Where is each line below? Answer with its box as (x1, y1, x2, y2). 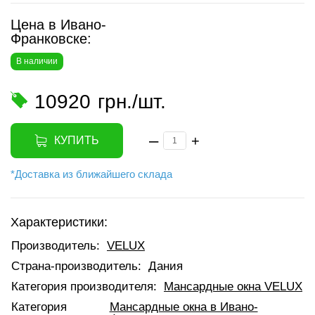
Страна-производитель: (11, 259, 141, 273)
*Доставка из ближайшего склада (11, 168, 172, 180)
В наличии (16, 56, 58, 66)
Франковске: (11, 31, 91, 46)
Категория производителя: (11, 280, 157, 293)
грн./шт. (98, 91, 166, 112)
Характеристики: (11, 215, 108, 229)
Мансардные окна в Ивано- (109, 300, 258, 314)
